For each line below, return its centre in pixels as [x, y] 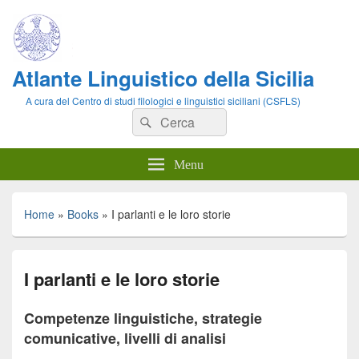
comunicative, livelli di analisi [125, 338]
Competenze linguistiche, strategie [143, 318]
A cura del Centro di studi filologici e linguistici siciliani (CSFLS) [163, 101]
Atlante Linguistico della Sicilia [163, 78]
